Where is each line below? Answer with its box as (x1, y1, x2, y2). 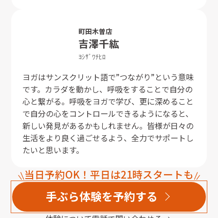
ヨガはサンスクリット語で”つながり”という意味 (22, 71, 194, 83)
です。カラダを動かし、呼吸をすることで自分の (22, 83, 193, 95)
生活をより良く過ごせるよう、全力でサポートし (22, 131, 194, 144)
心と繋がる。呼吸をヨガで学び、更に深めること (22, 95, 194, 107)
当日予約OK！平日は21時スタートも (24, 166, 194, 182)
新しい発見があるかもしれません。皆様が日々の (22, 119, 194, 131)
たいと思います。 (22, 144, 84, 156)
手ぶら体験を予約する (45, 188, 158, 205)
